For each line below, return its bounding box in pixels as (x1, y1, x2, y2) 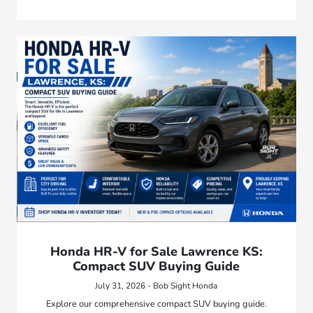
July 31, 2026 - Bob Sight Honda (95, 280, 218, 292)
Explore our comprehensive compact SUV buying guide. (45, 298, 267, 311)
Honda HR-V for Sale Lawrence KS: (50, 243, 263, 261)
